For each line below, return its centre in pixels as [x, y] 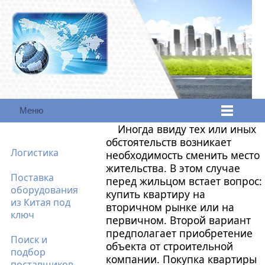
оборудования [44, 190]
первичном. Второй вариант [179, 220]
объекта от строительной [170, 246]
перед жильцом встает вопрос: [184, 181]
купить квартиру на [156, 194]
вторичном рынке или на [170, 207]
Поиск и [29, 240]
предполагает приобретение [180, 233]
